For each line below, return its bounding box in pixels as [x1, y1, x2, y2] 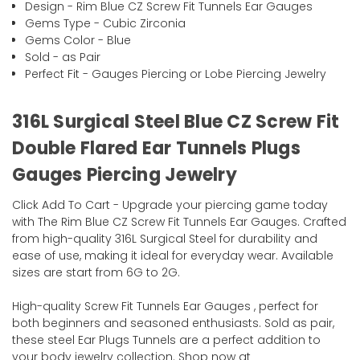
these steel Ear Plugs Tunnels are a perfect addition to [12, 332, 321, 349]
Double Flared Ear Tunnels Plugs [12, 136, 301, 162]
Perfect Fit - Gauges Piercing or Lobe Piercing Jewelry [25, 66, 327, 83]
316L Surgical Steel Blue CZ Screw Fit [12, 109, 340, 135]
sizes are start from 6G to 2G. [12, 264, 180, 281]
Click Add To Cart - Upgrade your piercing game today [12, 197, 328, 214]
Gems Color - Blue [25, 32, 132, 49]
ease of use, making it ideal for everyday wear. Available [12, 247, 333, 264]
